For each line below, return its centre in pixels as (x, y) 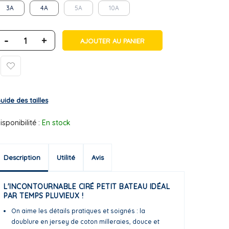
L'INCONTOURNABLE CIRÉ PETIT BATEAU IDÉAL (87, 187)
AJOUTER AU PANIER (112, 41)
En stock (56, 123)
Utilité (66, 157)
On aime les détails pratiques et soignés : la (78, 211)
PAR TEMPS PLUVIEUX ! (43, 196)
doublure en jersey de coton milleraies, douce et (85, 222)
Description (22, 157)
